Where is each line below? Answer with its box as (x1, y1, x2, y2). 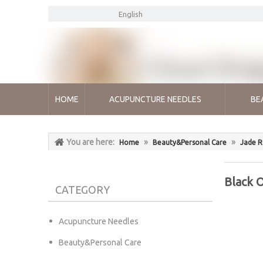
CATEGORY (55, 184, 110, 195)
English (119, 10, 143, 19)
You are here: (66, 137, 114, 147)
